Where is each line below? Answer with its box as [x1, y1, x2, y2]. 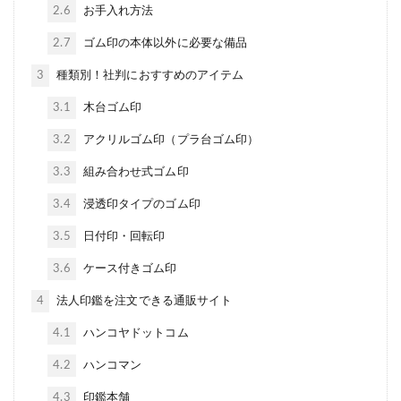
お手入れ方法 [80, 4, 154, 17]
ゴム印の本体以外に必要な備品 [80, 36, 248, 49]
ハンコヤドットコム [80, 326, 189, 339]
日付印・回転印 [80, 229, 166, 243]
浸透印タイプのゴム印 [80, 197, 200, 210]
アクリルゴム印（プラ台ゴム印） [80, 132, 260, 146]
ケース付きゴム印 [80, 261, 177, 275]
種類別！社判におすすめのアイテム [53, 68, 244, 81]
